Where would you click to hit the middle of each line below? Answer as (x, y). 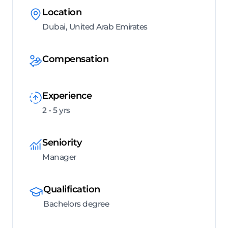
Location (62, 12)
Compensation (75, 59)
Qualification (72, 190)
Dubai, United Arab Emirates (95, 27)
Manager (59, 157)
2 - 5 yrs (56, 110)
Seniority (62, 143)
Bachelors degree (76, 204)
